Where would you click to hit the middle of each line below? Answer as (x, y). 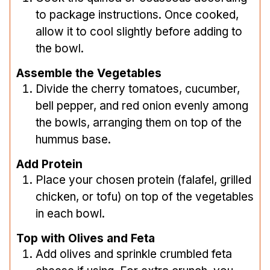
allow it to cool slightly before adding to (139, 31)
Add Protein (49, 165)
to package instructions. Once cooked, (137, 14)
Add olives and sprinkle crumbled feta (134, 254)
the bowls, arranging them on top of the (139, 123)
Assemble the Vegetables (89, 74)
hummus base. (73, 140)
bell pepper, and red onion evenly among (142, 106)
